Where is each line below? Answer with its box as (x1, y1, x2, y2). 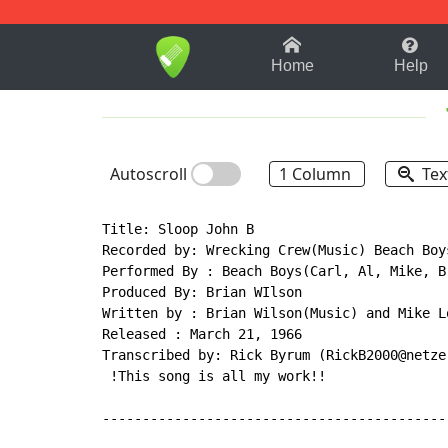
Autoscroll (110, 163, 191, 186)
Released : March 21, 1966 (102, 326, 302, 343)
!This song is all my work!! (102, 368, 326, 385)
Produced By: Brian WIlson (102, 284, 302, 301)
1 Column (279, 163, 355, 186)
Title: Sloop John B (102, 221, 254, 238)
